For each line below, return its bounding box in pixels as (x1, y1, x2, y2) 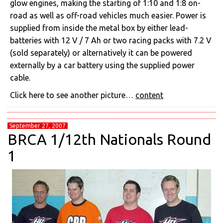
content (135, 91, 163, 100)
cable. (10, 73, 30, 82)
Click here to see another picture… (10, 91, 135, 100)
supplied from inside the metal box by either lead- (10, 23, 188, 32)
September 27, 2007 (9, 122, 66, 129)
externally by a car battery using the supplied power (10, 61, 195, 70)
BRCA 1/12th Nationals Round (7, 131, 211, 148)
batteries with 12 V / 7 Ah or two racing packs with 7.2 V (10, 36, 212, 45)
